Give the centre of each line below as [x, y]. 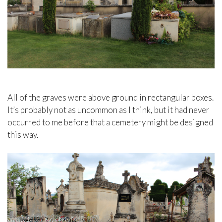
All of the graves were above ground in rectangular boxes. [111, 97]
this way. [23, 134]
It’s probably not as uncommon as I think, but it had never [109, 110]
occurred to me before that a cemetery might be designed [110, 122]
